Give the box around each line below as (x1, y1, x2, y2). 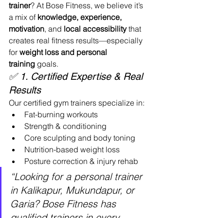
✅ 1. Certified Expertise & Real (9, 71, 145, 82)
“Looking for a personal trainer (10, 170, 145, 182)
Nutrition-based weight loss (24, 145, 120, 154)
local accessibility (64, 24, 127, 34)
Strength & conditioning (24, 121, 107, 131)
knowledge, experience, (37, 12, 124, 22)
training (9, 59, 35, 69)
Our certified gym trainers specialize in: (9, 98, 145, 108)
